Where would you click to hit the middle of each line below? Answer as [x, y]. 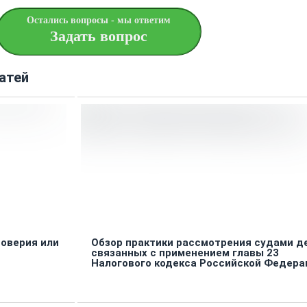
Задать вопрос [99, 36]
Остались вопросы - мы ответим [99, 21]
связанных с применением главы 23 [185, 253]
